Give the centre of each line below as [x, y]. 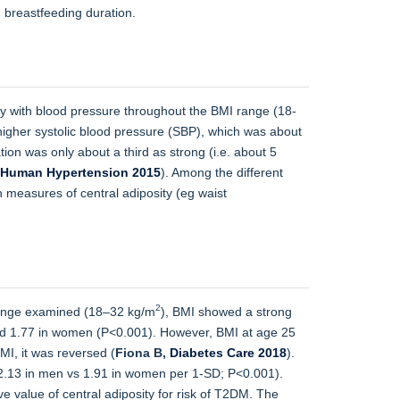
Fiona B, [142, 352]
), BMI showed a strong [226, 311]
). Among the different [222, 172]
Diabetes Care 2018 [228, 352]
